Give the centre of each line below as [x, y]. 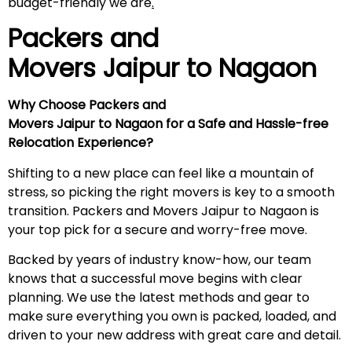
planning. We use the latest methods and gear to [159, 298]
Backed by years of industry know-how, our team [159, 260]
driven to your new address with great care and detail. [174, 335]
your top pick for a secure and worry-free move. [161, 229]
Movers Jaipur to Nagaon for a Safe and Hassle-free [168, 124]
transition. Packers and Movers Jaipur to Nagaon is [163, 211]
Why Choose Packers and [87, 105]
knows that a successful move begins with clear [155, 279]
